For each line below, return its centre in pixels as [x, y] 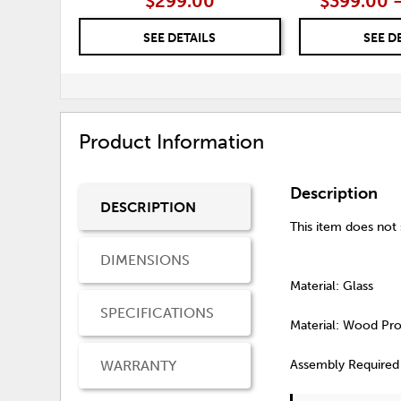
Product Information [172, 142]
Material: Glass [332, 286]
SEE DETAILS [180, 38]
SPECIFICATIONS [158, 312]
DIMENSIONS [145, 260]
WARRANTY [139, 365]
